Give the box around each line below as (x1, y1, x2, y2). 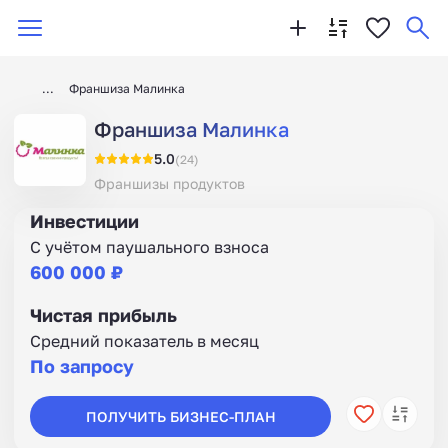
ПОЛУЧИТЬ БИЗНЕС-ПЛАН (85, 407, 276, 425)
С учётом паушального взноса (30, 237, 269, 257)
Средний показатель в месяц (30, 331, 259, 351)
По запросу (30, 355, 134, 377)
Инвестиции (30, 210, 139, 232)
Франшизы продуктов (94, 175, 245, 192)
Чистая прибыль (30, 304, 177, 326)
